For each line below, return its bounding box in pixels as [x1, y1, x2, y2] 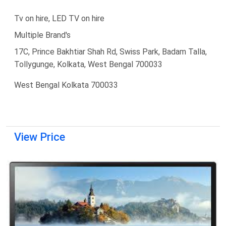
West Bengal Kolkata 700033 [14, 80, 118, 90]
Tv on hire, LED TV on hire [14, 13, 104, 23]
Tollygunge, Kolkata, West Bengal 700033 [14, 59, 162, 69]
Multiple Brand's [14, 30, 71, 40]
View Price [14, 130, 65, 143]
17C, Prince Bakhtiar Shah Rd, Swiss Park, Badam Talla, [14, 46, 207, 56]
